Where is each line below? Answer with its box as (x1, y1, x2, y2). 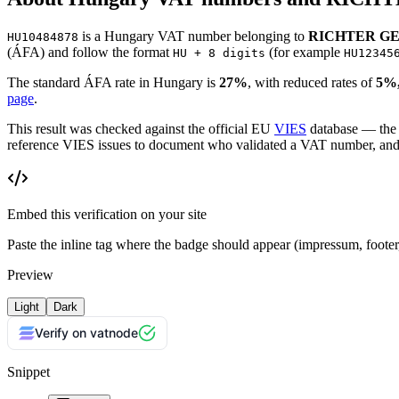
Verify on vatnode (35, 324, 138, 340)
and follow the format (48, 44, 169, 60)
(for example (269, 44, 340, 60)
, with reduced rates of (248, 74, 372, 90)
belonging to (234, 28, 308, 44)
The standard (7, 74, 84, 90)
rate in (111, 74, 153, 90)
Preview (7, 266, 53, 282)
